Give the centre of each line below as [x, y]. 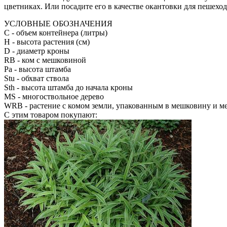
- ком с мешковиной [51, 60]
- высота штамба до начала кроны [74, 87]
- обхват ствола [42, 78]
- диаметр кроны [40, 51]
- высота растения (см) [50, 42]
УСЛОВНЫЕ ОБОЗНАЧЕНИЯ [58, 23]
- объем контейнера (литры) [59, 32]
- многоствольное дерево [60, 96]
